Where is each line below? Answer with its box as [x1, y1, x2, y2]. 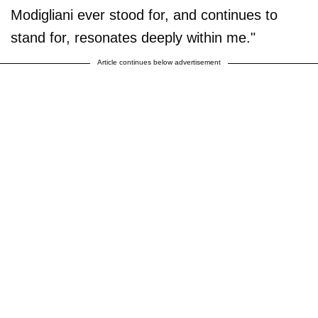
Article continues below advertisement [97, 57, 221, 66]
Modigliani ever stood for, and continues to [11, 6, 278, 23]
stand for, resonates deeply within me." [11, 29, 256, 45]
